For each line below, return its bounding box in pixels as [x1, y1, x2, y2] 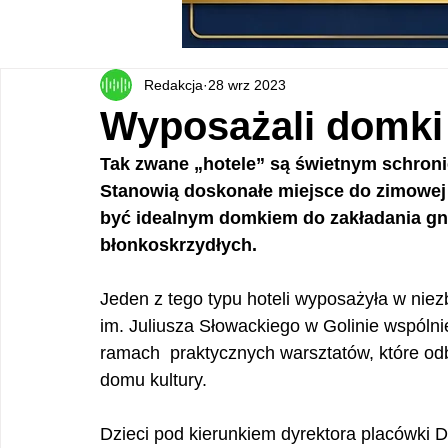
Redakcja [144, 76, 203, 93]
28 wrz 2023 [208, 76, 286, 93]
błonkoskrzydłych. [100, 235, 262, 255]
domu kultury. [100, 370, 212, 390]
